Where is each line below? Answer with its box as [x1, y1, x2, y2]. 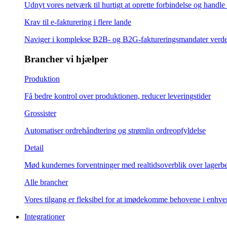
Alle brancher [24, 177, 68, 186]
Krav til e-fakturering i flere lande [24, 18, 131, 27]
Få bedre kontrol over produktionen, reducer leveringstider [24, 91, 211, 100]
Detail [24, 143, 44, 152]
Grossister [24, 108, 56, 118]
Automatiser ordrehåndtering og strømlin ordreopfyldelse [24, 126, 206, 135]
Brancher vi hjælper [24, 54, 108, 64]
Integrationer [24, 212, 65, 221]
